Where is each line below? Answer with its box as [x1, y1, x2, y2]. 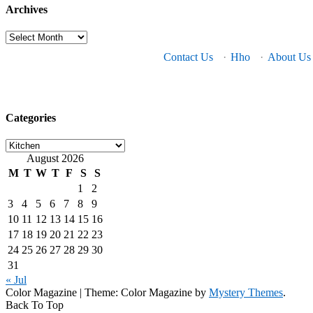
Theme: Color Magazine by [85, 286, 209, 299]
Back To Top [6, 299, 64, 312]
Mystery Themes [209, 286, 283, 299]
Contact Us [163, 50, 213, 63]
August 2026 [27, 152, 84, 165]
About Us [268, 50, 311, 63]
